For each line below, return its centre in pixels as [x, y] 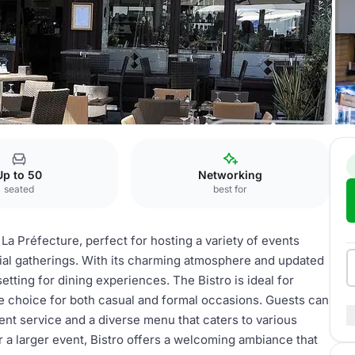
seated [19, 189]
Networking [231, 175]
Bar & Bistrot [49, 144]
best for [231, 189]
